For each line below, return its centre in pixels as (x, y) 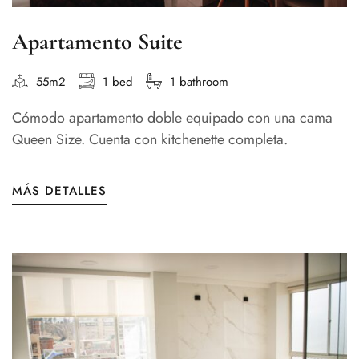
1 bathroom (199, 82)
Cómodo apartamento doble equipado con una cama (172, 118)
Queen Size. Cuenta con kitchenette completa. (150, 140)
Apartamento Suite (97, 42)
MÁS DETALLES (59, 191)
